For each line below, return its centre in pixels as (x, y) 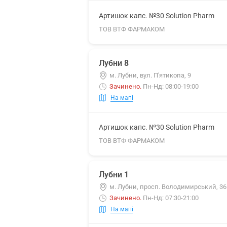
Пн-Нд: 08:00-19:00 (171, 86)
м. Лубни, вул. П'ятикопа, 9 (150, 75)
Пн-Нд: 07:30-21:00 (171, 198)
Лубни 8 (114, 63)
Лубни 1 (114, 175)
